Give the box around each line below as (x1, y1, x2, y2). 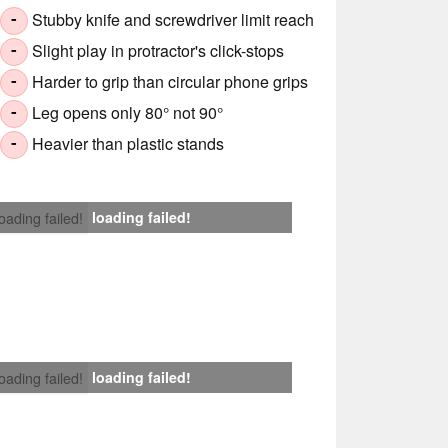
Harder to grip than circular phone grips (32, 70, 309, 94)
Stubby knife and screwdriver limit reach (32, 8, 315, 32)
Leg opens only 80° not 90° (32, 101, 224, 125)
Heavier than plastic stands (32, 132, 225, 156)
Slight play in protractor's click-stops (32, 39, 285, 63)
